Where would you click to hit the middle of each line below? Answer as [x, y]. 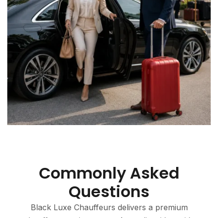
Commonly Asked [109, 173]
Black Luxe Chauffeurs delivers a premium [109, 207]
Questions [109, 191]
